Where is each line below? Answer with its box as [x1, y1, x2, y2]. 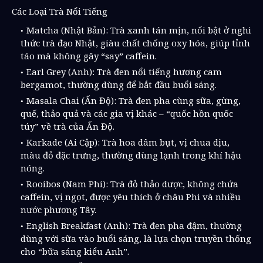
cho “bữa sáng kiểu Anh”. [21, 245, 129, 257]
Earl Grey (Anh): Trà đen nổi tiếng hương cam [26, 66, 222, 77]
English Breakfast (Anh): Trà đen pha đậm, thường [26, 220, 242, 231]
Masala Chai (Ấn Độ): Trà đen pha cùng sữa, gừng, [26, 95, 241, 106]
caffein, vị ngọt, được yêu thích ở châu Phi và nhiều [21, 191, 241, 203]
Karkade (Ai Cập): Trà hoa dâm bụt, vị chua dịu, [26, 136, 230, 148]
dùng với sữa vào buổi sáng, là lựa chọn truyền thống [21, 232, 251, 244]
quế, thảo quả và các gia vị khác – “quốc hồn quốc [21, 107, 233, 119]
